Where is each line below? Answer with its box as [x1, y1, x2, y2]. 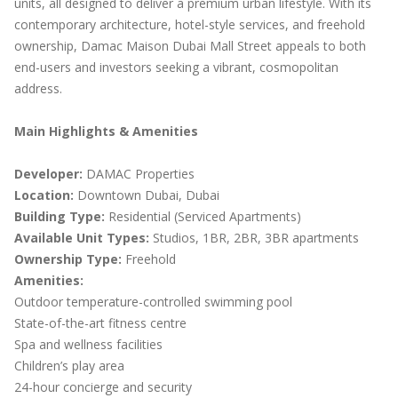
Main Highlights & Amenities [14, 123, 198, 139]
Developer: [14, 165, 83, 182]
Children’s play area [14, 357, 124, 374]
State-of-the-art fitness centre [14, 314, 187, 331]
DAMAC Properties [83, 165, 195, 182]
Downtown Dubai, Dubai [74, 187, 219, 203]
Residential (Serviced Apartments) [105, 208, 301, 225]
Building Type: [14, 208, 105, 225]
